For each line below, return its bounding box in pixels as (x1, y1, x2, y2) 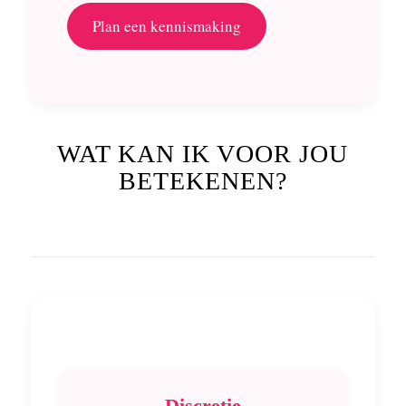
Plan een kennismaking (92, 15, 241, 37)
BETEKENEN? (118, 167, 287, 196)
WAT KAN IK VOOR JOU (57, 140, 349, 169)
